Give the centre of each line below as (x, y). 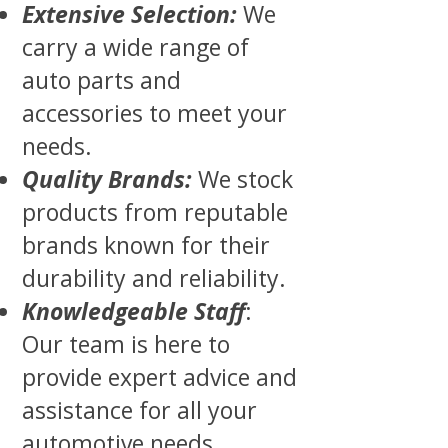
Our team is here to (126, 344)
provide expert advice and (159, 377)
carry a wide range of (135, 47)
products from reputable (155, 212)
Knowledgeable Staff (133, 311)
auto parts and (101, 80)
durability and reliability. (154, 278)
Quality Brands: (107, 179)
